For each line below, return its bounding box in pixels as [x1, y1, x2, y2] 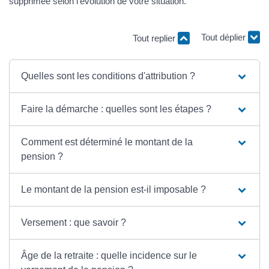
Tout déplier [201, 35, 248, 46]
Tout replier [133, 32, 178, 43]
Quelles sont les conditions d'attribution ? [21, 70, 196, 81]
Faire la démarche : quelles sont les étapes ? [21, 103, 212, 114]
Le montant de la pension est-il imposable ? [21, 184, 207, 195]
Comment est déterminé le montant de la [21, 136, 193, 147]
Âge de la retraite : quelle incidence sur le [21, 250, 198, 261]
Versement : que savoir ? [21, 217, 127, 228]
